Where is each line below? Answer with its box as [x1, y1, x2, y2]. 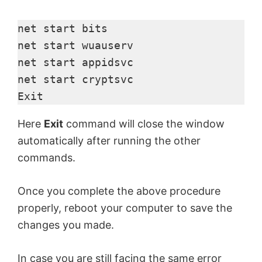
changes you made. [18, 218, 114, 231]
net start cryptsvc [18, 73, 133, 85]
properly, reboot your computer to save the [18, 201, 232, 214]
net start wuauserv [18, 39, 133, 51]
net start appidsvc [18, 56, 133, 68]
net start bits [18, 22, 108, 35]
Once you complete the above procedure [18, 184, 220, 197]
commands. [18, 151, 75, 164]
